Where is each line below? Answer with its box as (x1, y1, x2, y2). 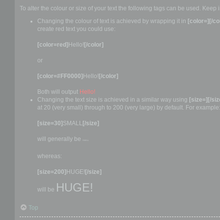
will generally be (37, 135, 82, 142)
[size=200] (37, 168, 66, 175)
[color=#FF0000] (37, 72, 83, 80)
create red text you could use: (37, 25, 115, 32)
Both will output (37, 88, 80, 95)
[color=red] (37, 41, 68, 48)
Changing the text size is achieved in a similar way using (37, 96, 189, 103)
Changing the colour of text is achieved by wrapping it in (37, 17, 188, 25)
